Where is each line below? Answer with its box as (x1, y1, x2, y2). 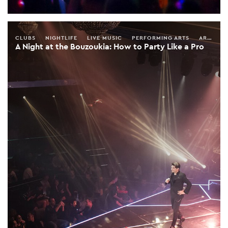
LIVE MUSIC (87, 34, 122, 41)
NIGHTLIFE (45, 34, 77, 41)
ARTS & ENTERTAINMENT (199, 34, 207, 41)
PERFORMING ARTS (132, 34, 189, 41)
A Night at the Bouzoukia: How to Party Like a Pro (15, 41, 204, 52)
